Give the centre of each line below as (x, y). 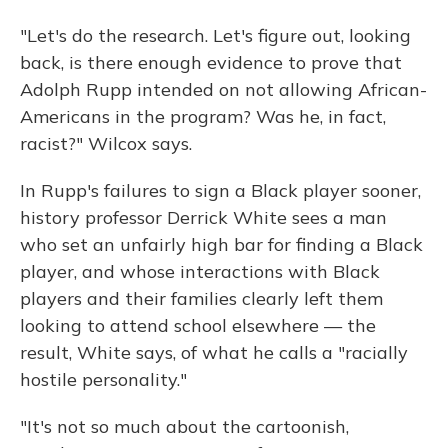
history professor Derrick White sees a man (203, 217)
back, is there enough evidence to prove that (211, 62)
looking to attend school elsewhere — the (198, 325)
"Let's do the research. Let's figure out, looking (215, 35)
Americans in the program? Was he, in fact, (203, 116)
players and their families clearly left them (201, 298)
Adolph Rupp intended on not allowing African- (223, 89)
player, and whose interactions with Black (200, 271)
